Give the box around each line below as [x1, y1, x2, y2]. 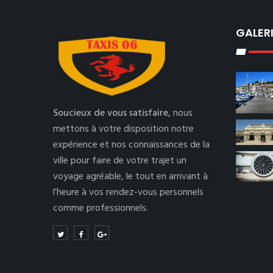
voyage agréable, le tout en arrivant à [53, 169, 208, 185]
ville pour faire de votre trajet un [53, 153, 186, 169]
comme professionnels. [53, 200, 148, 216]
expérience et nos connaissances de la [53, 137, 210, 153]
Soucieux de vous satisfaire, [53, 105, 173, 121]
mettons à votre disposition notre [53, 121, 194, 137]
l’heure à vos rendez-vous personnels [53, 185, 204, 200]
